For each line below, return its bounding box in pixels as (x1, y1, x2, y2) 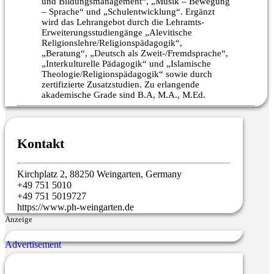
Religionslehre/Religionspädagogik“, (42, 37, 182, 48)
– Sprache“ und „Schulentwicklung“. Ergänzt (42, 6, 215, 17)
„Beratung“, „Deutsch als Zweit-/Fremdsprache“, (42, 48, 228, 58)
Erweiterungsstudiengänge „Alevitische (42, 27, 192, 37)
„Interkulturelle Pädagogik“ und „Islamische (42, 58, 211, 68)
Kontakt (17, 136, 64, 152)
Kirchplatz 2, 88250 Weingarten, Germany (17, 169, 182, 180)
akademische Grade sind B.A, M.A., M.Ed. (42, 89, 206, 100)
